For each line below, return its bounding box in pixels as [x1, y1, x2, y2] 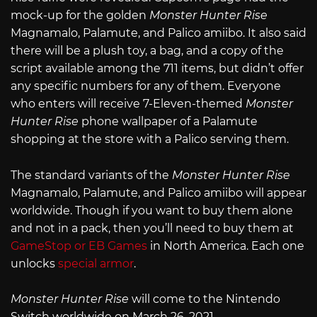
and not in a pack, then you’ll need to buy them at [11, 221, 294, 235]
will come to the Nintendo [132, 292, 280, 306]
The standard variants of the [11, 168, 172, 182]
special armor [58, 256, 134, 270]
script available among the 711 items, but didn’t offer [11, 62, 304, 76]
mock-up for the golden [11, 8, 149, 23]
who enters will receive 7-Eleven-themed [11, 97, 246, 111]
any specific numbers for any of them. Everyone [11, 79, 281, 93]
